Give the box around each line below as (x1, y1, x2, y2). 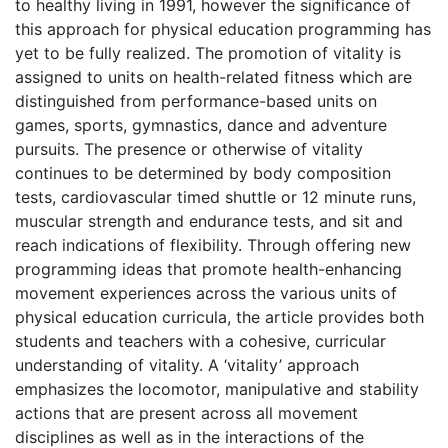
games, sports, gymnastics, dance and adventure (15, 114, 387, 135)
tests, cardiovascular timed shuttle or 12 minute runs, (15, 186, 416, 207)
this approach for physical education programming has (15, 18, 431, 39)
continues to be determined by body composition (15, 162, 391, 183)
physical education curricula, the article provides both (15, 306, 424, 327)
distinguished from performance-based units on (15, 90, 377, 111)
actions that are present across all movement (15, 402, 358, 423)
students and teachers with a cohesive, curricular (15, 330, 386, 351)
